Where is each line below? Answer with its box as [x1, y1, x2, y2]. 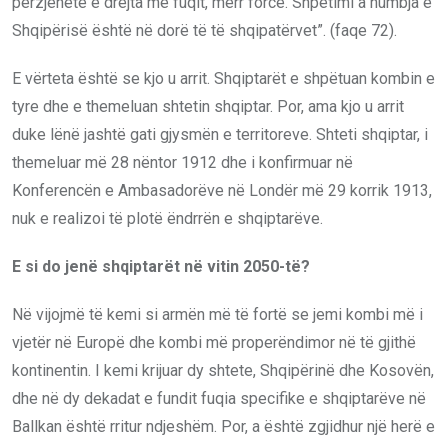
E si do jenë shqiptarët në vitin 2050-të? [12, 256, 310, 276]
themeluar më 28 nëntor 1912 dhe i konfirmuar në [12, 152, 353, 172]
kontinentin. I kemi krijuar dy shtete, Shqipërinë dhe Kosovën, [12, 360, 434, 380]
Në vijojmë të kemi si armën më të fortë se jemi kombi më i [12, 304, 423, 324]
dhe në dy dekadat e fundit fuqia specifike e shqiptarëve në [12, 388, 426, 408]
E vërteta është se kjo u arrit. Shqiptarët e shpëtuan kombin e [12, 68, 435, 88]
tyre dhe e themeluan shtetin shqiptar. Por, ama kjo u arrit [12, 96, 404, 116]
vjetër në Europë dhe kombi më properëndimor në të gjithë [12, 332, 416, 352]
